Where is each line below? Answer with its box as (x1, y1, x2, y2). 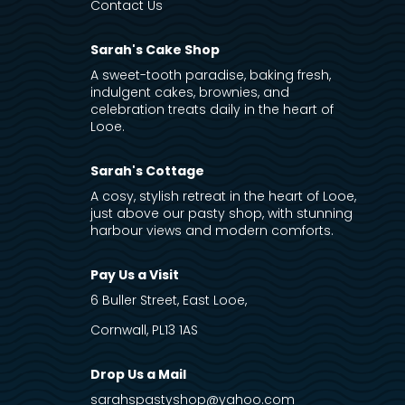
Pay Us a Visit (89, 266, 179, 285)
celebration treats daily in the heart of (89, 100, 334, 119)
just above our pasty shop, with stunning (89, 204, 353, 223)
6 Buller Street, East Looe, (89, 291, 247, 310)
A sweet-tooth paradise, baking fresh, (89, 66, 331, 85)
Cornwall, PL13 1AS (89, 321, 198, 340)
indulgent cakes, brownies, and (89, 83, 289, 102)
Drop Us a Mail (89, 365, 186, 384)
